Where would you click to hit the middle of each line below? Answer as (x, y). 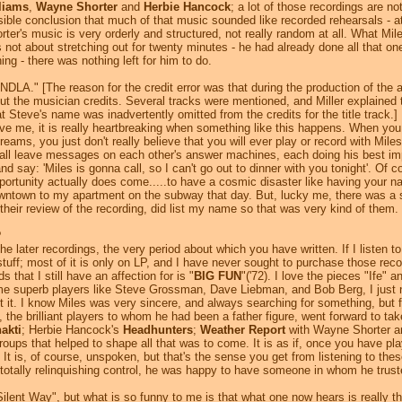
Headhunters (158, 330)
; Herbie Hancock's (72, 330)
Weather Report (243, 330)
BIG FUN (218, 276)
